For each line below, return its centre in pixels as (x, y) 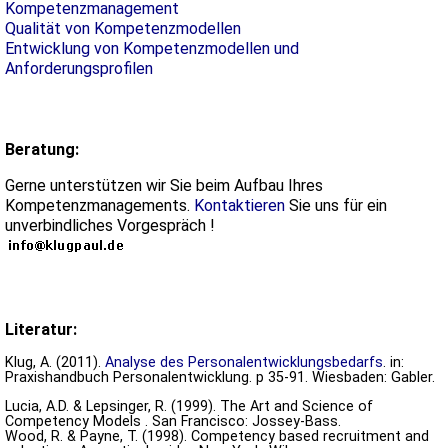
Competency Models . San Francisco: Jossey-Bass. (173, 422)
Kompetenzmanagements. (99, 206)
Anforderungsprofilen (79, 69)
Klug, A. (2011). (55, 362)
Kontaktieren (239, 206)
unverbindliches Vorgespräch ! (110, 226)
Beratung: (42, 150)
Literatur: (41, 330)
